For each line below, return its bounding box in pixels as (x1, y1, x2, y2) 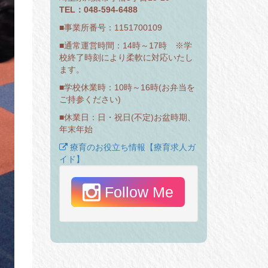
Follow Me (104, 184, 173, 201)
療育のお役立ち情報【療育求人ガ (67, 142, 196, 153)
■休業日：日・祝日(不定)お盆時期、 (59, 112, 196, 123)
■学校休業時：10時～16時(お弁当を (59, 83, 195, 93)
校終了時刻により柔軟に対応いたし (59, 53, 193, 63)
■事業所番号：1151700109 (59, 23, 162, 33)
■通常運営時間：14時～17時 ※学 (59, 41, 192, 51)
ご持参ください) (59, 95, 121, 105)
